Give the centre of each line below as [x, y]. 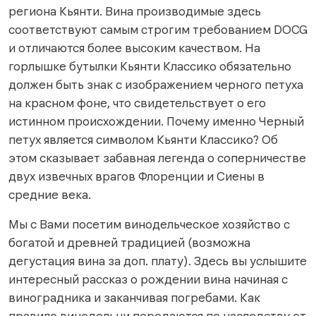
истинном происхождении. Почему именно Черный [156, 121]
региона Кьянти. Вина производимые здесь [135, 11]
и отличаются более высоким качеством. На [134, 48]
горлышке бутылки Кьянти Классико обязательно [150, 66]
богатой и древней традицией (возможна [129, 242]
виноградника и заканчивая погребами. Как [134, 297]
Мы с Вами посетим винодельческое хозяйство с [149, 224]
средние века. [51, 194]
